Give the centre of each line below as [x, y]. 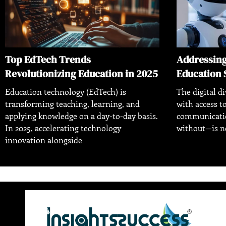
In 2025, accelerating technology [63, 128]
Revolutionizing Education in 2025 [81, 73]
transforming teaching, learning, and [72, 103]
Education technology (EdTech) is [66, 91]
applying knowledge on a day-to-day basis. [81, 116]
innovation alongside [44, 140]
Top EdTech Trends [48, 59]
